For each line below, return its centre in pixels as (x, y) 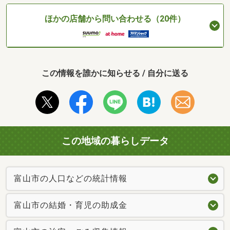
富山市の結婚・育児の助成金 (71, 205)
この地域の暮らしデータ (115, 141)
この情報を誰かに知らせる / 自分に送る (115, 73)
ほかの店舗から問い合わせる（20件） (115, 19)
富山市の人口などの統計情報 (71, 179)
